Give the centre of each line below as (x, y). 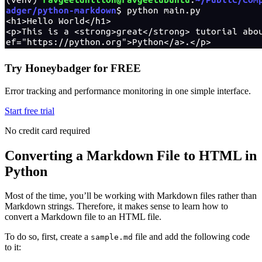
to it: (13, 247)
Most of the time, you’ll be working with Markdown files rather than (131, 196)
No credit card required (47, 130)
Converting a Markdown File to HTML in (131, 155)
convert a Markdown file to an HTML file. (83, 217)
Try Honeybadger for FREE (73, 68)
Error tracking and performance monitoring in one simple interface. (128, 91)
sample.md (112, 237)
